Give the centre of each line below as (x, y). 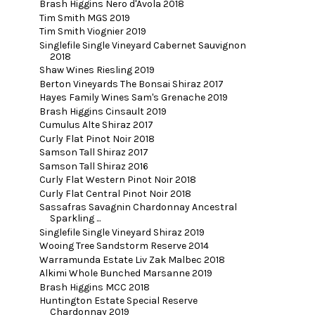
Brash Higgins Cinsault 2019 (103, 111)
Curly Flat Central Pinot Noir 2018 (115, 193)
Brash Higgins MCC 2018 (94, 287)
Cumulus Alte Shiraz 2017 (96, 125)
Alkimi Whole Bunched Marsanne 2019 (126, 274)
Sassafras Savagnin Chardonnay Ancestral (138, 207)
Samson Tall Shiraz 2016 (94, 166)
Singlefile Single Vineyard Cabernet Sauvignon (142, 45)
